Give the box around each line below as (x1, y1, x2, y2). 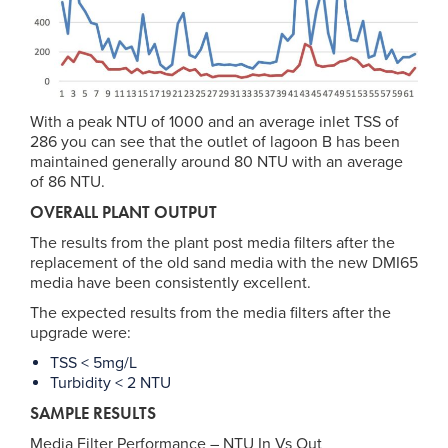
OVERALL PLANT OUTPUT (30, 202, 217, 224)
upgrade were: (30, 323, 131, 344)
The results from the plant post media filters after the (30, 233, 395, 254)
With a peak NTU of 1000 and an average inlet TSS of (30, 112, 399, 133)
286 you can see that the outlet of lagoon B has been (30, 132, 400, 153)
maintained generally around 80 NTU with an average (30, 152, 403, 173)
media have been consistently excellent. (30, 273, 311, 294)
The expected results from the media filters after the (30, 303, 391, 324)
